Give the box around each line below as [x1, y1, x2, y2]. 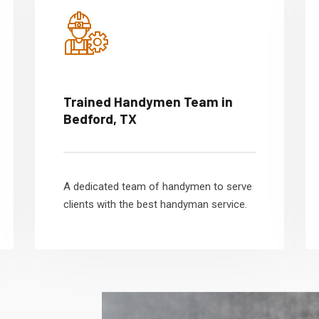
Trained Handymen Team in [63, 93, 233, 110]
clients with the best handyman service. [63, 198, 247, 211]
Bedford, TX [63, 110, 137, 127]
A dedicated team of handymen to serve [63, 180, 252, 193]
